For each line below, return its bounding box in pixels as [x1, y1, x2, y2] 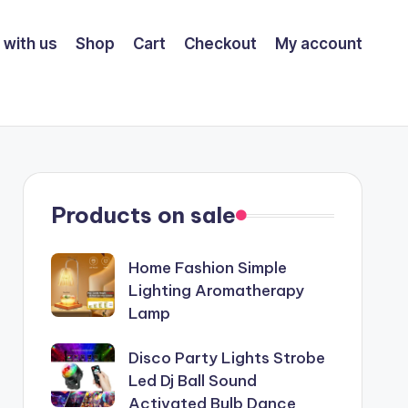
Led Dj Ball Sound [127, 371, 257, 391]
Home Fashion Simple [127, 258, 287, 278]
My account [275, 34, 362, 53]
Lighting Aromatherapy [127, 280, 304, 301]
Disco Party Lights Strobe [127, 348, 325, 368]
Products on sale [50, 201, 236, 229]
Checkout [184, 34, 257, 53]
